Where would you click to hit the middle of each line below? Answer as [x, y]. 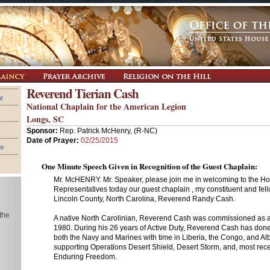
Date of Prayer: [54, 140]
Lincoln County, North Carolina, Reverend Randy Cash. [144, 199]
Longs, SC [45, 119]
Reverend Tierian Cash [83, 93]
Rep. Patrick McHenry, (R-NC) [108, 131]
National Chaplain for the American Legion [106, 106]
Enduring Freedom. [85, 257]
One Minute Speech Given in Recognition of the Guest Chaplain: [149, 166]
